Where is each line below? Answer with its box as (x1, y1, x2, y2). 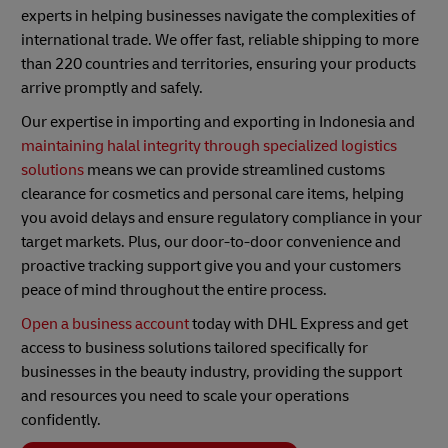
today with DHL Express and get (189, 314, 408, 335)
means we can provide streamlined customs (84, 160, 385, 181)
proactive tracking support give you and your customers (21, 256, 401, 277)
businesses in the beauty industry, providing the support (21, 362, 402, 383)
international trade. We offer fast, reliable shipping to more (21, 30, 419, 51)
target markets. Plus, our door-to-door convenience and (21, 232, 401, 253)
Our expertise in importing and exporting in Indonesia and (21, 112, 415, 133)
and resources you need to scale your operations (21, 386, 349, 407)
